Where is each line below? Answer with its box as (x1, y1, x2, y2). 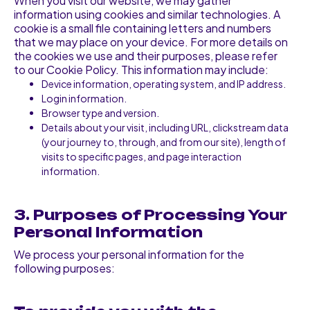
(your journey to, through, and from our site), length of (42, 136, 286, 148)
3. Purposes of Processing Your (14, 206, 286, 224)
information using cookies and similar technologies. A (14, 7, 280, 21)
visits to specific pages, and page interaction (42, 150, 241, 163)
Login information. (42, 92, 127, 104)
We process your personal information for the (14, 247, 244, 262)
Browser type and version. (42, 107, 159, 119)
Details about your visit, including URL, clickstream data (42, 121, 289, 134)
